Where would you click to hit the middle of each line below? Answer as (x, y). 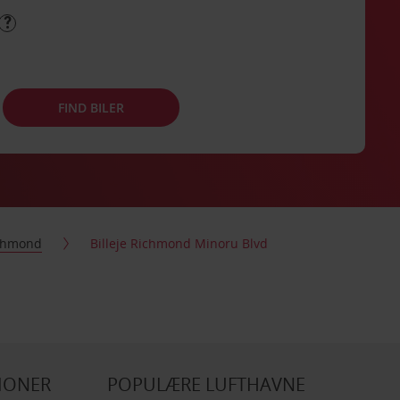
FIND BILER (91, 107)
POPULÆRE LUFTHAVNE (206, 384)
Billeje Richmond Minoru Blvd (179, 243)
